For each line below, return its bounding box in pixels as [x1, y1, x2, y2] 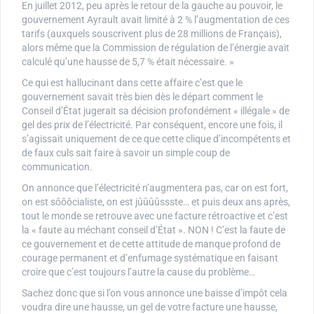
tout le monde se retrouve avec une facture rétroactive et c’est [22, 210, 288, 222]
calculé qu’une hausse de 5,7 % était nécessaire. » [22, 56, 234, 68]
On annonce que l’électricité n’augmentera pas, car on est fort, [22, 182, 288, 194]
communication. [22, 161, 93, 173]
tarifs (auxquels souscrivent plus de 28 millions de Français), [22, 28, 282, 40]
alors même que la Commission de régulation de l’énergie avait [22, 42, 289, 54]
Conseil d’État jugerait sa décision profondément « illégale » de [22, 105, 289, 117]
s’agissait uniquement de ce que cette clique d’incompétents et [22, 133, 291, 145]
